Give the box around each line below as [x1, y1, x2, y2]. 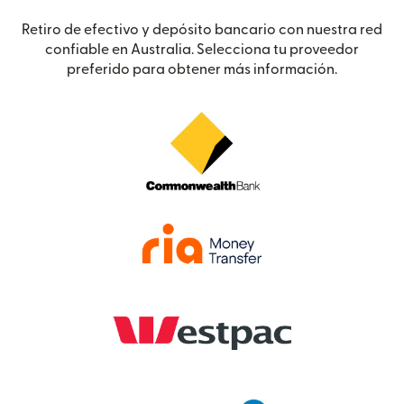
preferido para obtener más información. [67, 61, 337, 77]
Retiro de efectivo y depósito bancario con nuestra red [22, 22, 382, 37]
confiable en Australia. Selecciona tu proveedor [45, 41, 359, 57]
